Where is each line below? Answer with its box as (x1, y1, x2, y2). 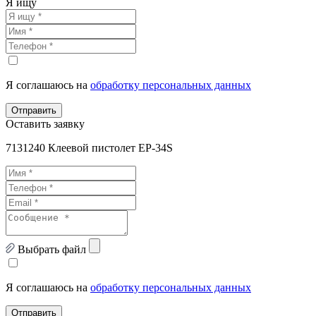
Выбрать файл (15, 243, 89, 255)
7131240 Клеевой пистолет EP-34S (6, 141, 173, 154)
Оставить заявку (6, 117, 85, 130)
